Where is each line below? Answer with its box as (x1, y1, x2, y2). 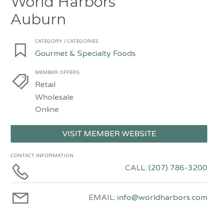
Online (35, 105, 59, 115)
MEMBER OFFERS (35, 70, 80, 75)
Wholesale (35, 92, 74, 102)
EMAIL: (88, 193, 117, 203)
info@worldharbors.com (117, 193, 207, 203)
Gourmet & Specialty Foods (35, 49, 136, 58)
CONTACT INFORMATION (11, 153, 74, 159)
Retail (35, 80, 56, 90)
